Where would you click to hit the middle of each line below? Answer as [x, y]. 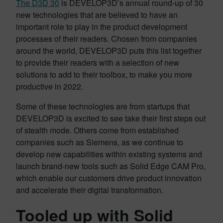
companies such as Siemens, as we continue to [100, 142]
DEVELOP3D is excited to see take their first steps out [111, 118]
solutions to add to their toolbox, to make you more [104, 74]
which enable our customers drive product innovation [109, 178]
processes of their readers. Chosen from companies [107, 39]
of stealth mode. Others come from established [97, 130]
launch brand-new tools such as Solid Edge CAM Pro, [111, 166]
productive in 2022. [50, 86]
